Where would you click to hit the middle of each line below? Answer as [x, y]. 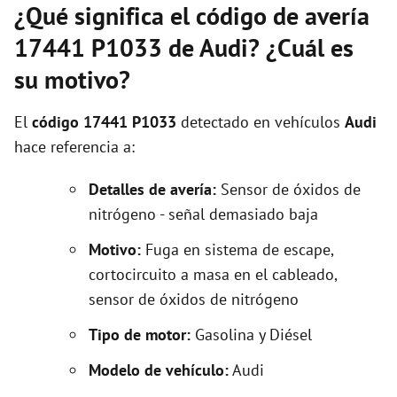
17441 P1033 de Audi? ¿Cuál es [184, 47]
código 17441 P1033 [104, 122]
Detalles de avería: [152, 189]
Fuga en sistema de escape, [237, 249]
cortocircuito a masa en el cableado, [213, 274]
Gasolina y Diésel [253, 335]
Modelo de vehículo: [159, 370]
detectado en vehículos [261, 122]
